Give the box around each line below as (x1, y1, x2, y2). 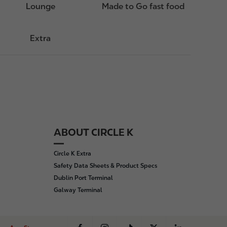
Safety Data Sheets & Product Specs (54, 162, 157, 169)
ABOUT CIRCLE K (54, 127, 133, 138)
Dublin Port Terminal (54, 174, 113, 181)
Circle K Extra (54, 150, 91, 157)
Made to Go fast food (101, 2, 184, 11)
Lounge (25, 2, 55, 11)
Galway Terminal (54, 186, 102, 194)
